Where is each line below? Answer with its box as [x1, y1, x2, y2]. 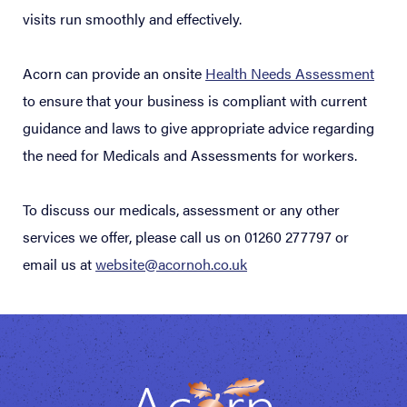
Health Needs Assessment [205, 63, 374, 84]
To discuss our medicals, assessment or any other [23, 199, 340, 220]
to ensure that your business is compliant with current [23, 90, 367, 111]
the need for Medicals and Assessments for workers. [23, 144, 357, 165]
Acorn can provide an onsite [23, 63, 205, 84]
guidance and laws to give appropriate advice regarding [23, 117, 374, 138]
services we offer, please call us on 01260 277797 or [23, 226, 349, 247]
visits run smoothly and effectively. [23, 8, 242, 29]
